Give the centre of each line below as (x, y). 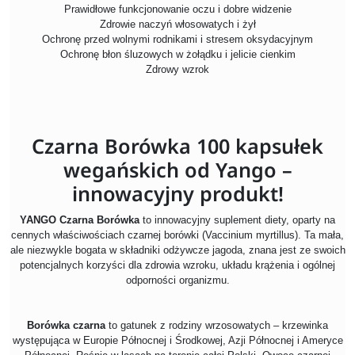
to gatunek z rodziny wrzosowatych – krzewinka (217, 326)
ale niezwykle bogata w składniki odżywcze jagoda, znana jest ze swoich (177, 250)
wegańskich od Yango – (177, 170)
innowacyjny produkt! (177, 194)
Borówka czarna (66, 326)
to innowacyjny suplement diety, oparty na (237, 220)
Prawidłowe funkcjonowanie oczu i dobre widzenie (177, 10)
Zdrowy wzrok (177, 70)
